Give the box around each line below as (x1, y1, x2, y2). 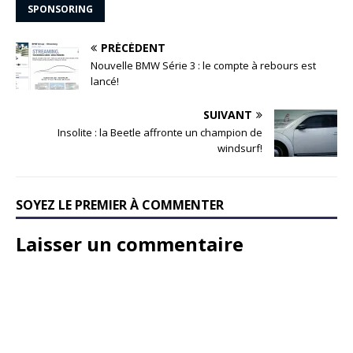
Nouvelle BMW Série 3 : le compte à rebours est (91, 58, 316, 72)
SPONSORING (28, 2, 93, 16)
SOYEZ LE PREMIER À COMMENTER (16, 195, 224, 214)
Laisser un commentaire (16, 230, 243, 257)
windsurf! (217, 140, 262, 155)
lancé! (91, 73, 119, 88)
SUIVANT (203, 106, 252, 122)
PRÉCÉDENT (101, 39, 165, 55)
